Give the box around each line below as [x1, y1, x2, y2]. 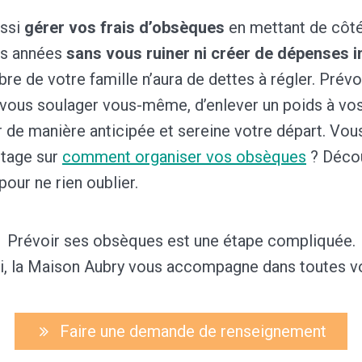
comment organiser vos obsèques [62, 146, 306, 166]
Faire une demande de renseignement [60, 322, 326, 342]
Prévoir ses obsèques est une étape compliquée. [6, 231, 356, 251]
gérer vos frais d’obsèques [24, 17, 225, 37]
